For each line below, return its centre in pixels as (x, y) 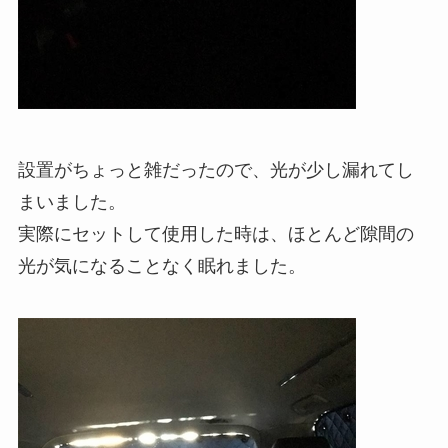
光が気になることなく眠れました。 (161, 266)
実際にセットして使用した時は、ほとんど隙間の (215, 234)
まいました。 (71, 202)
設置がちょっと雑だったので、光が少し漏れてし (215, 170)
